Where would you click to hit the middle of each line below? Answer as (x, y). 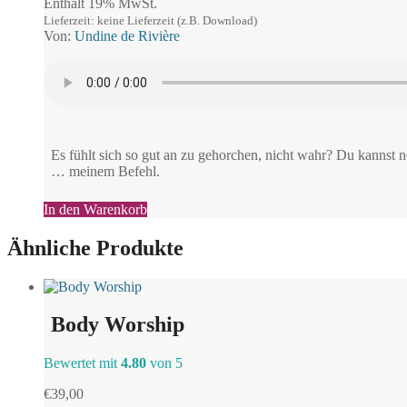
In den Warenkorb (95, 209)
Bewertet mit (82, 363)
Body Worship (118, 325)
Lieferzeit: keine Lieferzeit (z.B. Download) (150, 20)
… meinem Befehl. (105, 171)
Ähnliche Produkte (95, 248)
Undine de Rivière (127, 35)
